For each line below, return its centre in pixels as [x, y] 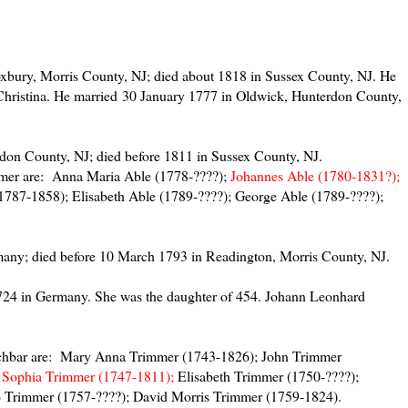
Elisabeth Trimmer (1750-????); [266, 375]
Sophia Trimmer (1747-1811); [88, 375]
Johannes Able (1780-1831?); [315, 175]
